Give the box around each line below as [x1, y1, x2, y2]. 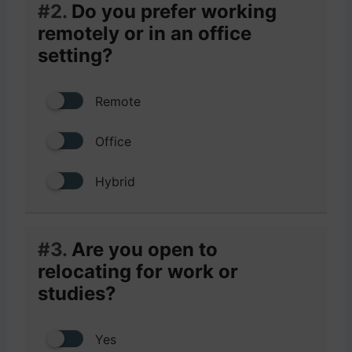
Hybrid [95, 173, 135, 189]
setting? [38, 43, 113, 67]
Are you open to [67, 237, 218, 261]
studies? [38, 281, 116, 305]
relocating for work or [38, 259, 238, 283]
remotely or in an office [38, 21, 251, 45]
